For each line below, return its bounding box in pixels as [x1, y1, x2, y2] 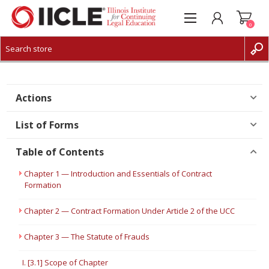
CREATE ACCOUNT [26, 57, 88, 68]
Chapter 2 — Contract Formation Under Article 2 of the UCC [24, 205, 235, 216]
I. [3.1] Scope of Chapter [22, 257, 109, 268]
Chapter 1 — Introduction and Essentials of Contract [24, 168, 213, 179]
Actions [16, 91, 52, 104]
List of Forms [16, 118, 79, 131]
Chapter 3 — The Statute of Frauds [24, 231, 150, 242]
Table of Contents [16, 145, 104, 159]
